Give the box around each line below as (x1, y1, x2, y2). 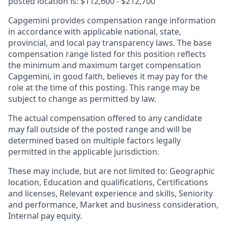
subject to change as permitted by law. (8, 93, 156, 105)
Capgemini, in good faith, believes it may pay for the (8, 71, 208, 82)
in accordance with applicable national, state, (8, 26, 181, 38)
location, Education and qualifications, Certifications (8, 177, 208, 188)
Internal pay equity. (8, 210, 82, 222)
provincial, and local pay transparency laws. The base (8, 37, 212, 49)
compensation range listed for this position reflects (8, 48, 206, 60)
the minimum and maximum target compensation (8, 60, 201, 71)
